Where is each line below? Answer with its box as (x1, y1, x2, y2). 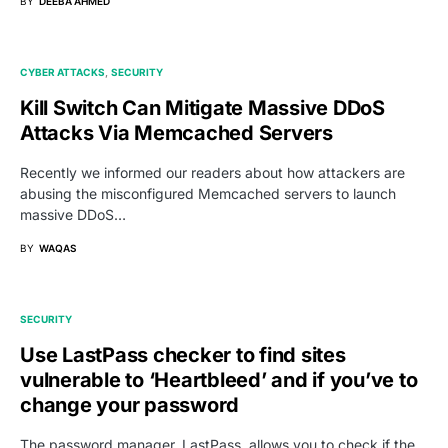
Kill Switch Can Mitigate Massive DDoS (20, 95, 385, 120)
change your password (20, 392, 239, 417)
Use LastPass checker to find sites (20, 342, 346, 367)
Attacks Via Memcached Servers (20, 120, 333, 145)
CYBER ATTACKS (20, 65, 105, 78)
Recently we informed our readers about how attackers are (20, 163, 405, 181)
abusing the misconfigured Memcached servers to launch (20, 184, 396, 202)
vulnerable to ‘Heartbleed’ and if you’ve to (20, 367, 418, 392)
